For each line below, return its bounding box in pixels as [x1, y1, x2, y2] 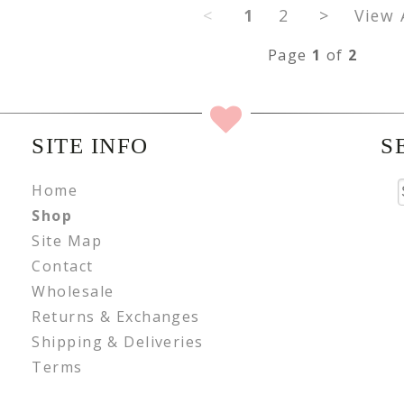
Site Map [32, 230, 102, 251]
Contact [32, 255, 94, 276]
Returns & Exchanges [32, 306, 200, 326]
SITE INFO [32, 133, 149, 158]
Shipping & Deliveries [32, 331, 204, 352]
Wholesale [32, 280, 115, 301]
